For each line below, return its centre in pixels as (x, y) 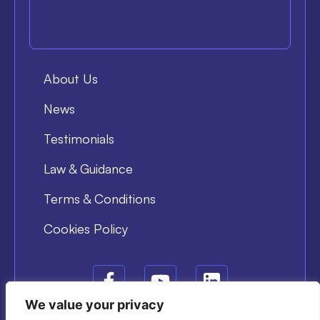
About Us (71, 79)
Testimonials (79, 139)
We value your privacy (95, 305)
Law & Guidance (88, 169)
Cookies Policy (86, 229)
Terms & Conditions (100, 199)
